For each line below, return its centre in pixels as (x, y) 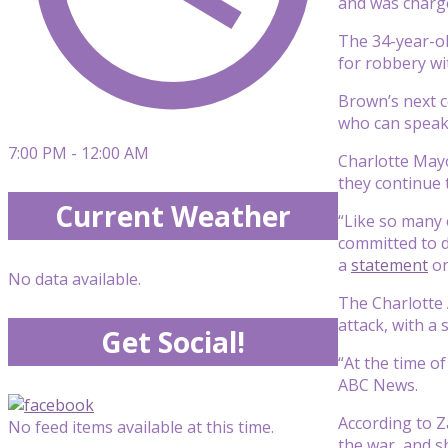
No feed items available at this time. (141, 427)
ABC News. (378, 384)
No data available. (74, 279)
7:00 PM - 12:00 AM (78, 153)
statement (389, 264)
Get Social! (173, 342)
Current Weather (173, 216)
